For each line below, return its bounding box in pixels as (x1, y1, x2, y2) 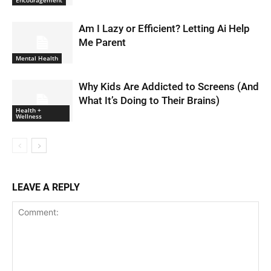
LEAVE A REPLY (12, 181, 80, 194)
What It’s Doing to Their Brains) (79, 94, 220, 107)
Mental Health (16, 53, 58, 62)
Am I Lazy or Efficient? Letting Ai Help (79, 22, 250, 35)
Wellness (16, 111, 42, 120)
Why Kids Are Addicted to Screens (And (79, 80, 259, 93)
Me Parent (79, 36, 126, 49)
